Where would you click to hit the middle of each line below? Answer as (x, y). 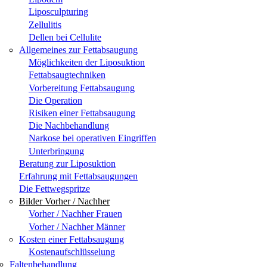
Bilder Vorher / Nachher (64, 201)
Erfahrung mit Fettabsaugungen (78, 176)
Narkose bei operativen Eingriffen (92, 138)
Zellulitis (45, 24)
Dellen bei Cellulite (65, 37)
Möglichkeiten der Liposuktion (87, 63)
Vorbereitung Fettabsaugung (82, 88)
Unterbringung (56, 151)
